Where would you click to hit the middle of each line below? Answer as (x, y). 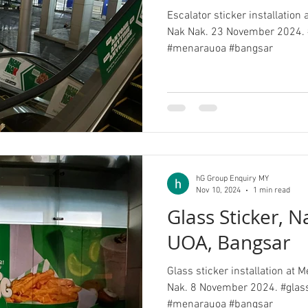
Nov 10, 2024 (218, 190)
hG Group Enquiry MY (232, 179)
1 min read (272, 190)
